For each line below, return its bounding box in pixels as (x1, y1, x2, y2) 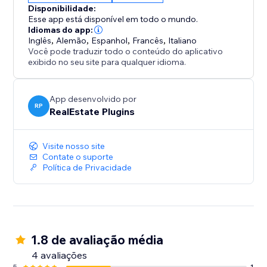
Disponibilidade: (28, 3, 97, 14)
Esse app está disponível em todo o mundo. (28, 14, 198, 25)
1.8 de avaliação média (31, 232, 164, 248)
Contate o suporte (42, 151, 114, 163)
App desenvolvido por (49, 94, 137, 105)
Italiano (168, 35, 197, 46)
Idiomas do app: (28, 24, 94, 36)
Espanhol (91, 35, 128, 46)
